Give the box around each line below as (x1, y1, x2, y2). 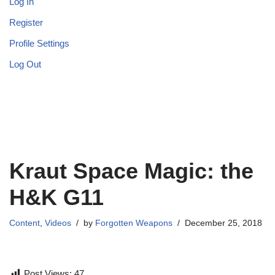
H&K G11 (9, 185, 104, 211)
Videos (45, 219, 71, 228)
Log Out (9, 59, 41, 70)
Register (9, 17, 43, 28)
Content (9, 219, 40, 228)
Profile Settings (9, 38, 69, 49)
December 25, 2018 (185, 219, 262, 228)
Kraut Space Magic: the (9, 158, 254, 184)
